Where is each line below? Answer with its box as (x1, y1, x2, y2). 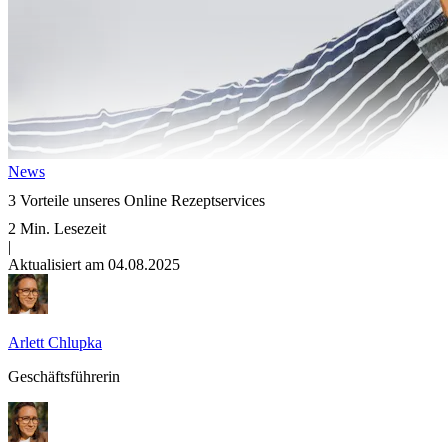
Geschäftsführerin (8, 368, 120, 386)
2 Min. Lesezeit (8, 220, 106, 238)
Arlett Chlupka (8, 334, 102, 352)
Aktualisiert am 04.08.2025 (8, 256, 180, 274)
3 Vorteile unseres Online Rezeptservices (8, 191, 265, 209)
